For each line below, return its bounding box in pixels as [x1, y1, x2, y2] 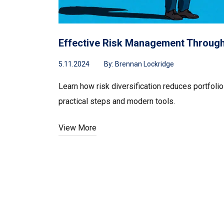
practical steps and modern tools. [58, 96, 175, 106]
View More [58, 123, 96, 133]
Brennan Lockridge [115, 60, 174, 68]
